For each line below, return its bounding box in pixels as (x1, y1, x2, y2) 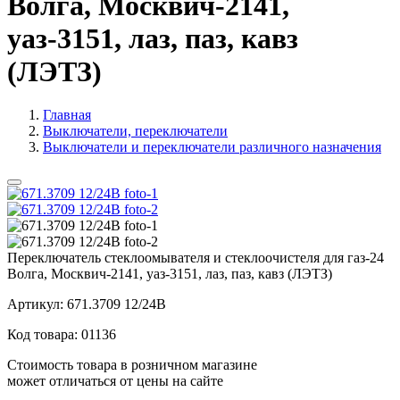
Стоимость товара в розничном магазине (7, 356, 257, 372)
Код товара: (7, 326, 81, 342)
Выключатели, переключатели (43, 122, 228, 138)
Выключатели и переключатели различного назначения (43, 138, 381, 154)
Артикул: (7, 296, 67, 312)
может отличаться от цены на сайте (7, 372, 223, 388)
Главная (43, 106, 91, 122)
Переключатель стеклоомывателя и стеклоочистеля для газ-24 (7, 249, 384, 265)
